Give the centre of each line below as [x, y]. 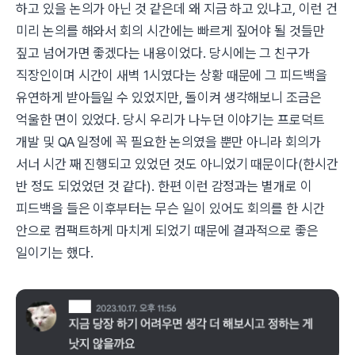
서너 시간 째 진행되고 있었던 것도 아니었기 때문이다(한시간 [177, 164]
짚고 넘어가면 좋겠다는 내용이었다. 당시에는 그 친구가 [163, 53]
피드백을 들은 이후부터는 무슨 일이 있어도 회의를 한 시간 [170, 208]
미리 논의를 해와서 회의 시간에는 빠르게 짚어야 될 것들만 [170, 31]
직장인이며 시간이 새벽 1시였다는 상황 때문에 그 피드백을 [172, 75]
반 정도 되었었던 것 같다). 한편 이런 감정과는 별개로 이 [164, 186]
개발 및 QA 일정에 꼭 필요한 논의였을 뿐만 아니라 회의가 [168, 142]
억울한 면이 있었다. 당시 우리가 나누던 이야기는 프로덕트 [170, 120]
